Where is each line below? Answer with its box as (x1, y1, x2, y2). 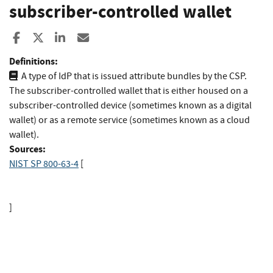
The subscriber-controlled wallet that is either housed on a (9, 84, 248, 97)
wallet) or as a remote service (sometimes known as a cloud (9, 113, 250, 126)
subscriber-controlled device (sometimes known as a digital (9, 99, 252, 112)
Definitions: (9, 54, 58, 68)
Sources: (9, 142, 46, 155)
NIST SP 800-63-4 (9, 157, 79, 170)
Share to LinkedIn (66, 30, 151, 46)
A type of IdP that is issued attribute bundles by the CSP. (21, 69, 247, 82)
